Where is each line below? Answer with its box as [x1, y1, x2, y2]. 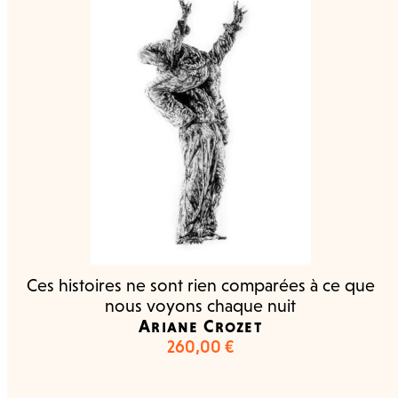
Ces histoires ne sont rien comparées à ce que [26, 275, 375, 295]
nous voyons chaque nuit [105, 296, 297, 315]
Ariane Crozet [139, 316, 263, 336]
